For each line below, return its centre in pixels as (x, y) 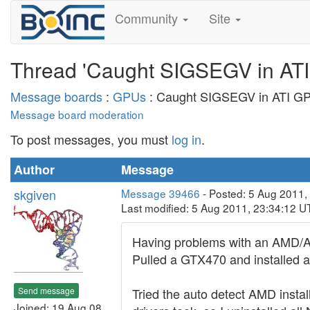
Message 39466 (161, 193)
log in (186, 139)
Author (34, 170)
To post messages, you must (91, 139)
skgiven (35, 194)
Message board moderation (77, 114)
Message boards (56, 96)
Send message (46, 290)
